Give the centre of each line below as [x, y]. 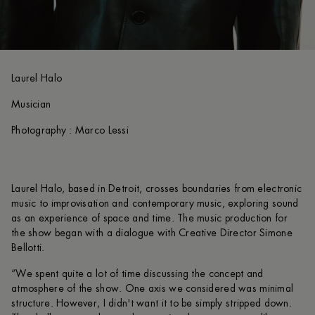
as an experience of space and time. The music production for [149, 218]
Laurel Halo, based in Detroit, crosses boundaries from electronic [157, 188]
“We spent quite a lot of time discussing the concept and [137, 273]
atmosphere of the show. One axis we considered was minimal [153, 288]
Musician [31, 104]
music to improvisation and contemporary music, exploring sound [155, 203]
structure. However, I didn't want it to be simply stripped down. [152, 303]
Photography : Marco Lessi [70, 130]
